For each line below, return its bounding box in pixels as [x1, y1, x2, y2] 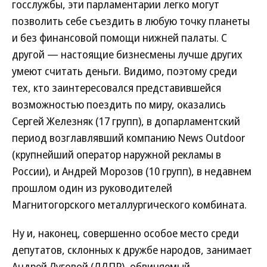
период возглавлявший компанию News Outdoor [12, 131, 245, 145]
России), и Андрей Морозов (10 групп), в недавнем [12, 164, 252, 178]
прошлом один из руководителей [12, 181, 172, 195]
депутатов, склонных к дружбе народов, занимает [12, 243, 252, 257]
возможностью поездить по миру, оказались [12, 97, 226, 111]
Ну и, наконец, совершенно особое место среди [12, 226, 239, 240]
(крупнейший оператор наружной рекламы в [12, 147, 221, 162]
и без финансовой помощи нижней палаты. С [12, 30, 227, 45]
